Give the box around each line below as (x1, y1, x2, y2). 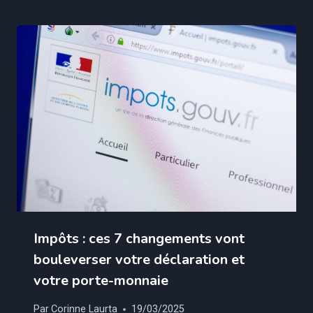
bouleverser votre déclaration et (34, 249, 245, 269)
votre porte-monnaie (34, 270, 168, 290)
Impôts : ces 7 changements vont (34, 228, 245, 248)
